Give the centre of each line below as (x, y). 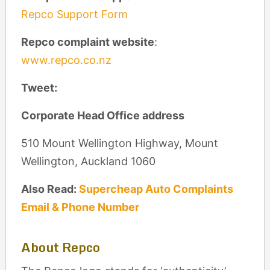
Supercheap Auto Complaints (156, 189)
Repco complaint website (87, 42)
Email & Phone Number (80, 207)
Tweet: (39, 88)
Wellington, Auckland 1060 (88, 161)
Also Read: (50, 189)
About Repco (60, 247)
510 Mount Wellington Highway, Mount (119, 143)
